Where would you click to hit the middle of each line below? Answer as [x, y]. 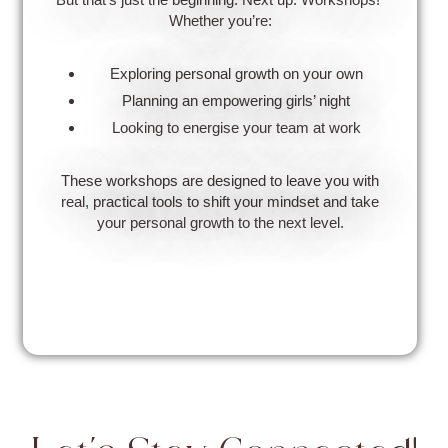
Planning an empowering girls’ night [236, 100]
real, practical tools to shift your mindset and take [220, 201]
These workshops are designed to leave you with [220, 180]
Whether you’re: [220, 20]
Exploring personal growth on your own [236, 73]
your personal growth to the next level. [220, 222]
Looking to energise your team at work [236, 127]
